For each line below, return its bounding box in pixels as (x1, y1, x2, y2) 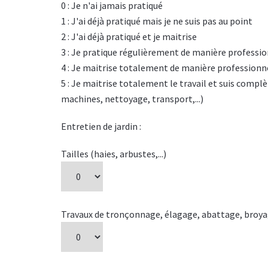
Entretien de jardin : (61, 120, 141, 132)
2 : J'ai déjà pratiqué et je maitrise (61, 31, 197, 42)
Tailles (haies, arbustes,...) (61, 148, 166, 160)
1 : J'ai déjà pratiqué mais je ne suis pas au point (61, 15, 252, 27)
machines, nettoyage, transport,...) (61, 93, 203, 105)
